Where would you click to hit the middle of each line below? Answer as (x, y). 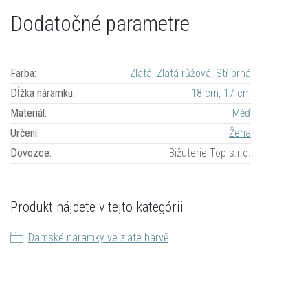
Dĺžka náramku (42, 93)
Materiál (27, 113)
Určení (24, 133)
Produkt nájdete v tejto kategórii (97, 207)
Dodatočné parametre (100, 24)
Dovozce (30, 153)
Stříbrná (233, 73)
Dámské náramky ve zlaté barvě (98, 238)
